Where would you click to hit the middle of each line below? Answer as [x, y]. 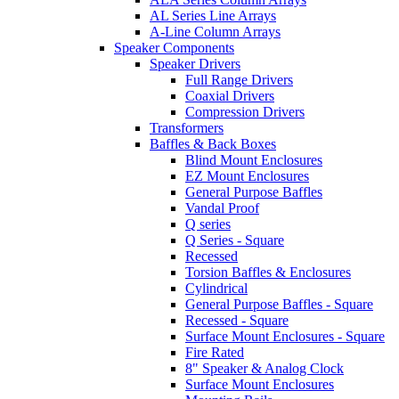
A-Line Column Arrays [215, 32]
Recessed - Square [237, 320]
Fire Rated [215, 352]
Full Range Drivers [239, 80]
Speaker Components [174, 48]
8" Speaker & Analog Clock [265, 368]
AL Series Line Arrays [213, 16]
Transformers [187, 128]
